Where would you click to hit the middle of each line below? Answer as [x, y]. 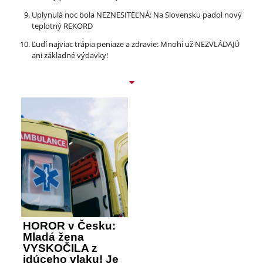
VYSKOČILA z [60, 248]
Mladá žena [53, 237]
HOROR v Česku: [69, 225]
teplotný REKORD [62, 26]
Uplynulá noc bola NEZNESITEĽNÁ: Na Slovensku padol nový [137, 14]
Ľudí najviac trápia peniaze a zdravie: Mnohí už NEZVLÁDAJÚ [136, 44]
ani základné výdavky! [70, 55]
